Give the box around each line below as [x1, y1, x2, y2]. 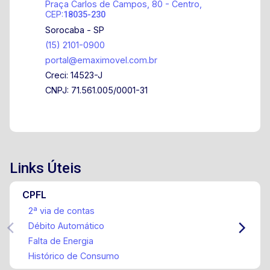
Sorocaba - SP [45, 24, 105, 35]
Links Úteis [10, 159, 81, 177]
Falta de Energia [28, 235, 93, 246]
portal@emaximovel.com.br [45, 54, 158, 65]
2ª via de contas [28, 205, 95, 216]
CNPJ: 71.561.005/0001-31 [45, 84, 148, 95]
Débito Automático [28, 220, 104, 231]
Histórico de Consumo [28, 250, 119, 261]
